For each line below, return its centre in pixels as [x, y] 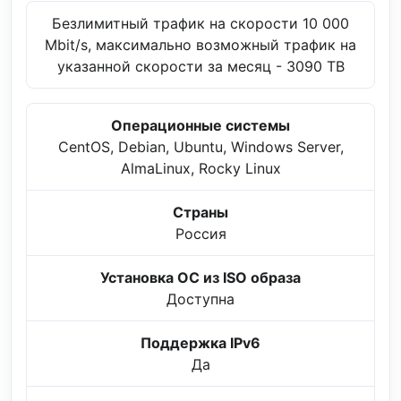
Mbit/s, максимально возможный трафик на [200, 44]
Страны [200, 212]
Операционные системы [200, 125]
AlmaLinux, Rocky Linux [200, 168]
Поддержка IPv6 [200, 342]
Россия [200, 233]
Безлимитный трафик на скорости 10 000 [200, 23]
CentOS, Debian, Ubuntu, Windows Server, [200, 146]
